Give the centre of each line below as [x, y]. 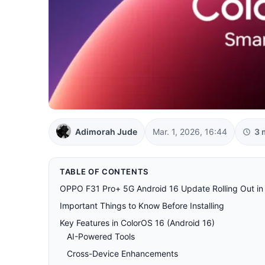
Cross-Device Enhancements [122, 253]
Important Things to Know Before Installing [142, 205]
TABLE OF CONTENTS [104, 171]
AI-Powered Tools [101, 236]
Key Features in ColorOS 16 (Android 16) [137, 222]
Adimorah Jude [106, 131]
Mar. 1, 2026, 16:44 [190, 131]
